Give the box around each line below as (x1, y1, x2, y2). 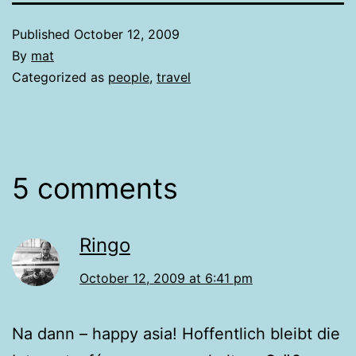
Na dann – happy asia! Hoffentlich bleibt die (12, 323, 340, 343)
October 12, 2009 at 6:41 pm (79, 269, 253, 286)
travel (157, 68, 191, 85)
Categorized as (12, 68, 108, 85)
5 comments (12, 170, 178, 206)
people (108, 68, 149, 85)
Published (12, 25, 74, 42)
